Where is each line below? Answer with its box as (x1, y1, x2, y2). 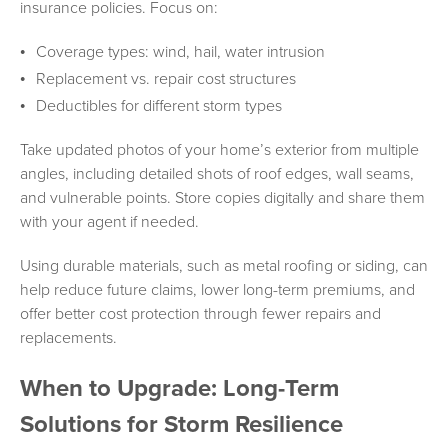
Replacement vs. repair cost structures (36, 67, 296, 90)
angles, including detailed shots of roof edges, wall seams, (20, 162, 414, 185)
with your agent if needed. (20, 210, 199, 233)
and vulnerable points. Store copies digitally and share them (20, 186, 425, 209)
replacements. (20, 326, 117, 349)
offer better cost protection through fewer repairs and (20, 302, 381, 325)
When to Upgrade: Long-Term (20, 370, 339, 406)
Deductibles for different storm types (36, 94, 282, 117)
